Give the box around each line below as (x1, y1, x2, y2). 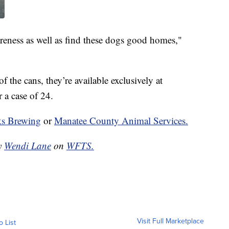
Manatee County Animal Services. (54, 113, 188, 127)
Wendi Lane (4, 139, 51, 152)
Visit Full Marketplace (137, 215, 204, 226)
